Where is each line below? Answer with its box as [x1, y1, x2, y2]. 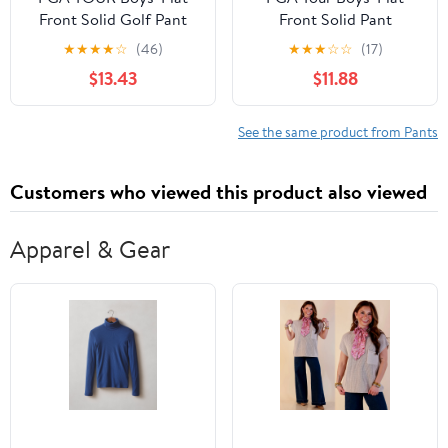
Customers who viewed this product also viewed [10, 178, 427, 206]
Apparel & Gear [10, 232, 170, 267]
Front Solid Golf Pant [39, 8, 187, 31]
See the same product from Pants [238, 122, 438, 142]
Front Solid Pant [278, 8, 392, 31]
